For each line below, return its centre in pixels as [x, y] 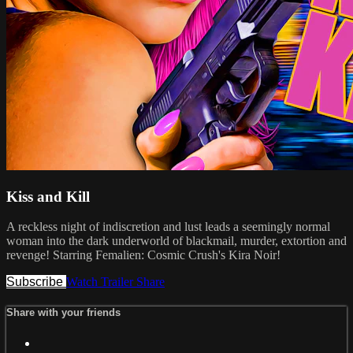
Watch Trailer [101, 282]
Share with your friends [63, 313]
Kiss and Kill [48, 196]
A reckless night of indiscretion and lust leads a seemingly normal [168, 227]
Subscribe [36, 282]
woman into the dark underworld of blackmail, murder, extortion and [176, 241]
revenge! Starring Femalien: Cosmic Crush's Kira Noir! [143, 255]
